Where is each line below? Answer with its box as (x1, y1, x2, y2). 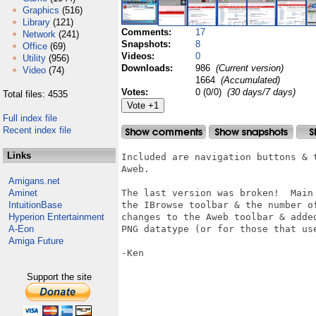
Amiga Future (8, 236, 63, 246)
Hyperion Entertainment (8, 212, 104, 222)
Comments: (121, 27, 174, 37)
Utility (23, 53, 46, 63)
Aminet (8, 188, 37, 198)
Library (23, 17, 50, 28)
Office (23, 41, 47, 51)
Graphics (23, 5, 59, 16)
